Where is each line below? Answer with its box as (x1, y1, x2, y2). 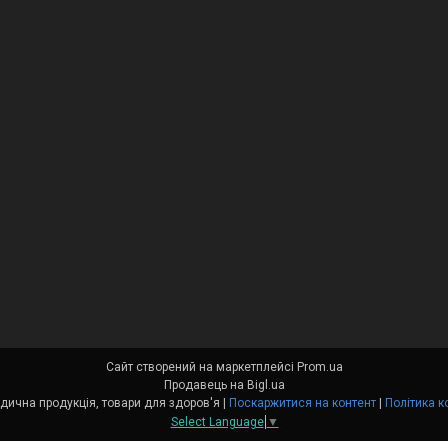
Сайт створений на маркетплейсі (105, 360, 297, 375)
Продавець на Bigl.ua (163, 378, 285, 393)
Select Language (170, 415, 264, 430)
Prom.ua (296, 360, 343, 375)
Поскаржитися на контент (228, 396, 376, 411)
